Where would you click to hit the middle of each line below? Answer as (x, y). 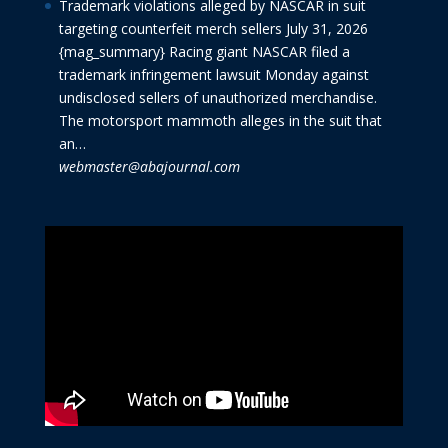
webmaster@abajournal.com (149, 167)
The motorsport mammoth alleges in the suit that (220, 121)
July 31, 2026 (326, 29)
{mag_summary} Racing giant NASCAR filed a (204, 52)
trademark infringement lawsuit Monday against (213, 75)
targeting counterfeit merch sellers (170, 29)
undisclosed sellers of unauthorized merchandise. (217, 98)
